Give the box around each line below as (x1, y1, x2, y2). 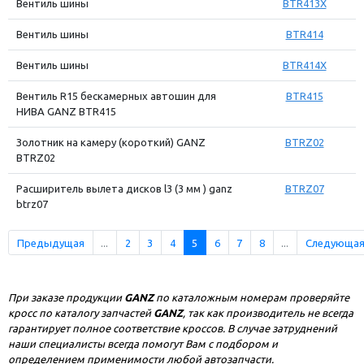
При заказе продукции (8, 292, 124, 304)
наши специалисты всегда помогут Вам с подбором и (8, 338, 278, 350)
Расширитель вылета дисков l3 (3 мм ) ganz (15, 183, 232, 195)
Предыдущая (16, 236, 84, 249)
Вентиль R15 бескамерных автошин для (15, 90, 216, 102)
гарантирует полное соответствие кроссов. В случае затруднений (8, 323, 337, 335)
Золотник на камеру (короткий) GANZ (15, 136, 206, 149)
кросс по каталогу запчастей (8, 307, 151, 319)
